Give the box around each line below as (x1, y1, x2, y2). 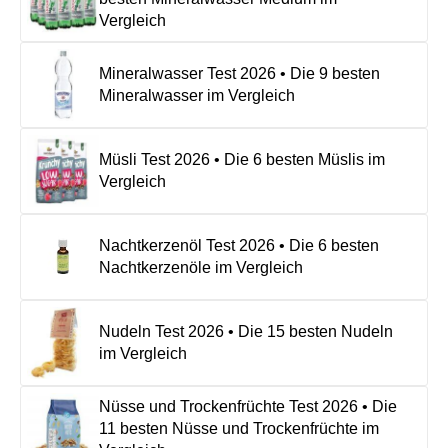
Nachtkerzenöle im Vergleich (99, 258, 303, 276)
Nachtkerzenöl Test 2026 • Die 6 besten (99, 236, 379, 254)
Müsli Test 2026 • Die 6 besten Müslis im (99, 150, 385, 168)
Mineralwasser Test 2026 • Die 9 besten (99, 64, 380, 82)
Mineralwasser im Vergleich (99, 86, 295, 104)
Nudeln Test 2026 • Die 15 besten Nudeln (99, 322, 393, 340)
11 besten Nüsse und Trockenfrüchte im (99, 419, 379, 437)
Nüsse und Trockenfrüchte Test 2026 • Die (99, 397, 397, 415)
